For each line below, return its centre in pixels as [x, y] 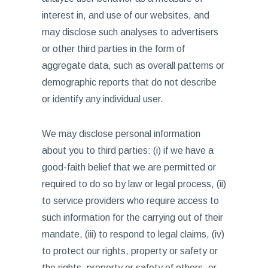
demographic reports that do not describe [129, 82]
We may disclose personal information [121, 134]
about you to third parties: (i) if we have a [127, 150]
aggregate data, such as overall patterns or [133, 66]
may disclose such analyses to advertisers [130, 32]
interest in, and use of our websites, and [125, 15]
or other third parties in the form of [113, 49]
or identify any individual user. [102, 99]
